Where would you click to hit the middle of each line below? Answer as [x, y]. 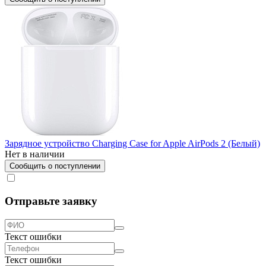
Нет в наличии [35, 154]
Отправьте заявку [51, 201]
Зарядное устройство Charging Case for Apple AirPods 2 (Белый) [132, 143]
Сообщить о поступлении [55, 166]
